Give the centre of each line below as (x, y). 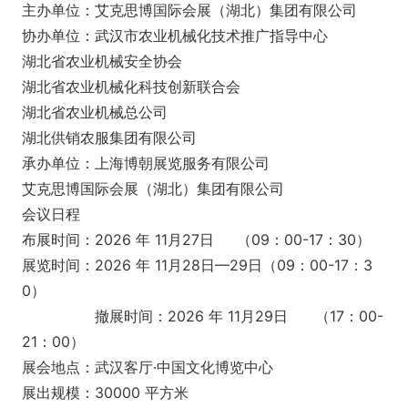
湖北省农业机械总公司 (95, 112)
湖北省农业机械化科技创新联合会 (131, 86)
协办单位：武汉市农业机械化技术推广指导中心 (175, 35)
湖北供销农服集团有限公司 (109, 137)
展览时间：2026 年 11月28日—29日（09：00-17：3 (197, 265)
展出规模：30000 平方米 (105, 392)
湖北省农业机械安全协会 (102, 61)
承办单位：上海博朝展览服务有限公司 (146, 163)
